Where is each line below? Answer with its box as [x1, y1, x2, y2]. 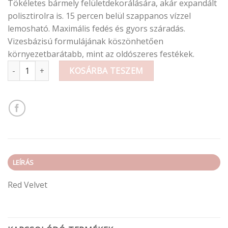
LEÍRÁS [12, 158, 34, 167]
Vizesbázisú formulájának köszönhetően [8, 36, 163, 47]
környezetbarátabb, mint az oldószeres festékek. [8, 48, 194, 60]
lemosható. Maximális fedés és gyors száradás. [8, 23, 185, 35]
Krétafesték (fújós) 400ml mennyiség [7, 61, 131, 71]
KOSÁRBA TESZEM [69, 65, 144, 77]
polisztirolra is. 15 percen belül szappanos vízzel [8, 10, 191, 22]
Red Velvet [8, 179, 47, 191]
